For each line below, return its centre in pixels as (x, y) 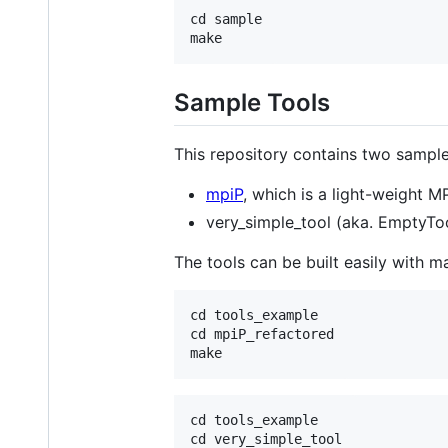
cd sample (226, 19)
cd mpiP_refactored (262, 334)
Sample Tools (252, 103)
